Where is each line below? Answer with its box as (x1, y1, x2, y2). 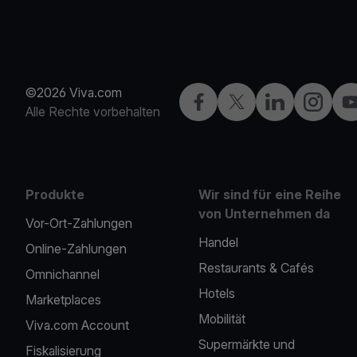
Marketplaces (25, 292, 101, 308)
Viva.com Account (25, 317, 129, 333)
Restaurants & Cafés (198, 260, 315, 276)
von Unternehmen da (198, 206, 331, 222)
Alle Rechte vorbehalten (25, 104, 160, 120)
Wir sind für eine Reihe (198, 186, 342, 202)
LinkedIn (265, 93, 312, 109)
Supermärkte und (198, 336, 296, 352)
